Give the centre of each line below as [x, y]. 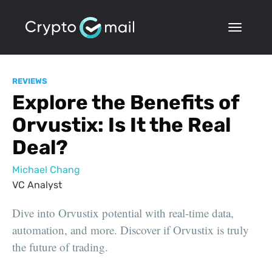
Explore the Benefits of [126, 102]
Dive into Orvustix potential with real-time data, [123, 213]
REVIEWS [30, 81]
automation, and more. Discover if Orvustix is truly [131, 230]
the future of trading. [60, 247]
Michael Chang [46, 170]
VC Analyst [37, 185]
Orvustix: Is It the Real [121, 124]
